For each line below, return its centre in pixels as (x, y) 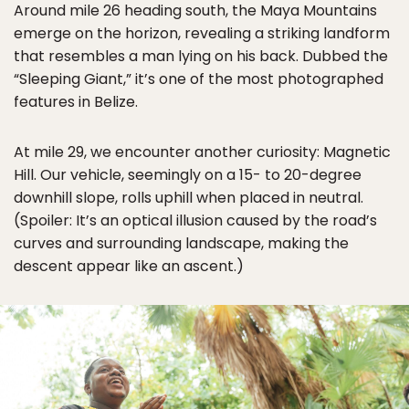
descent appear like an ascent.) (129, 266)
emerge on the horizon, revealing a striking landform (202, 33)
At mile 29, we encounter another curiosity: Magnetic (202, 152)
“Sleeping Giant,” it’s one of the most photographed (199, 79)
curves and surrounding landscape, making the (181, 243)
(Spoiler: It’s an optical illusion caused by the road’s (195, 220)
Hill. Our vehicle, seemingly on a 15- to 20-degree (188, 174)
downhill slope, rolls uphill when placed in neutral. (189, 197)
